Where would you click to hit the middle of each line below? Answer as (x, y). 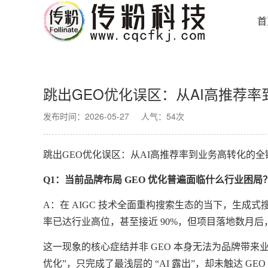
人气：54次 (163, 116)
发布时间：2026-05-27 (86, 116)
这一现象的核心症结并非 (96, 247)
